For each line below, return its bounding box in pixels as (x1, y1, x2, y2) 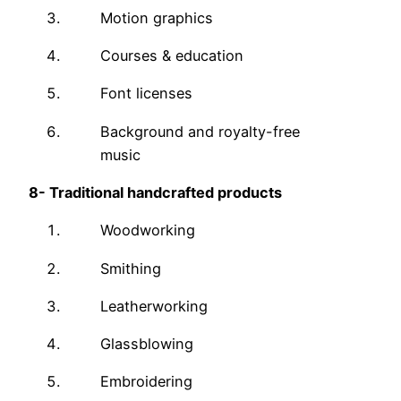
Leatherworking (100, 296, 208, 315)
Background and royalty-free (100, 122, 300, 141)
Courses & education (100, 47, 243, 65)
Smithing (100, 259, 161, 277)
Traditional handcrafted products (49, 183, 282, 201)
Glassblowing (100, 335, 193, 354)
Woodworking (100, 221, 195, 240)
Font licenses (100, 84, 192, 103)
